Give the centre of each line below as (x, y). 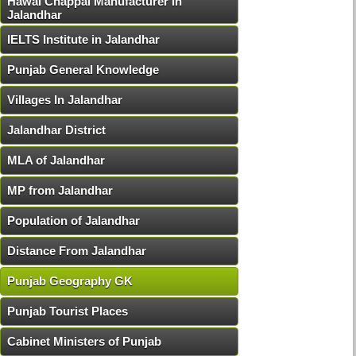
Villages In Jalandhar (65, 100)
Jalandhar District (56, 130)
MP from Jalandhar (60, 191)
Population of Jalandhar (74, 221)
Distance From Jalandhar (77, 251)
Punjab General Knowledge (83, 70)
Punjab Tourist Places (68, 311)
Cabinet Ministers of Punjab (84, 342)
